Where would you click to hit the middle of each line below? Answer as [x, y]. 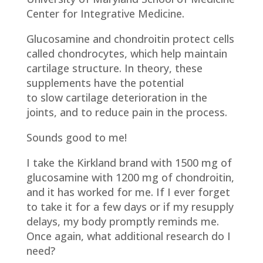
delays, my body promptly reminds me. [122, 221]
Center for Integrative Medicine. [108, 14]
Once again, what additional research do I [128, 236]
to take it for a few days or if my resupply [130, 207]
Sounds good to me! [76, 137]
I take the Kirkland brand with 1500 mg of [129, 163]
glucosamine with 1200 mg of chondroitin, [130, 177]
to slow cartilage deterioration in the [117, 97]
